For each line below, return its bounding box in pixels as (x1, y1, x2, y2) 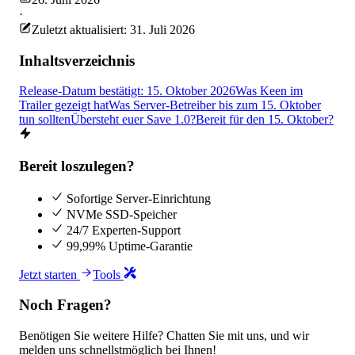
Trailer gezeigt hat (19, 98, 109, 113)
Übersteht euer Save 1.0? (71, 113, 196, 127)
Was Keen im (235, 84, 303, 98)
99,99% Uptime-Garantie (63, 239, 193, 253)
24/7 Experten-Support (63, 223, 181, 237)
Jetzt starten (19, 267, 80, 281)
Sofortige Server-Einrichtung (63, 191, 211, 205)
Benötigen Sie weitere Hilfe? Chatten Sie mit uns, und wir (19, 329, 309, 343)
